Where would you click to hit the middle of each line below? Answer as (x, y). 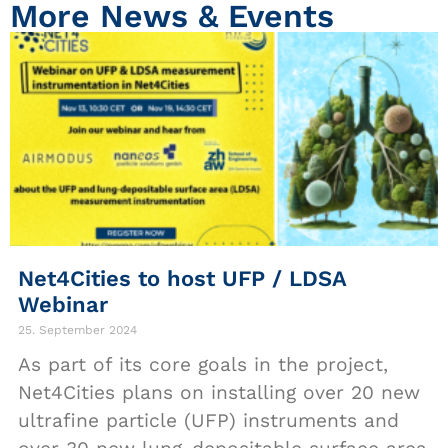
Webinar (63, 304)
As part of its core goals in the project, (203, 364)
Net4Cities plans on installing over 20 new (219, 392)
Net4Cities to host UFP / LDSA (182, 278)
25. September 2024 (77, 329)
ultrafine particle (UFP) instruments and (208, 420)
